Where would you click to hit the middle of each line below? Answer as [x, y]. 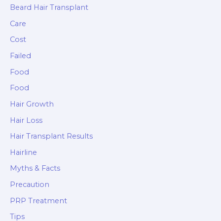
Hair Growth [32, 104]
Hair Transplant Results [51, 136]
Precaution [30, 185]
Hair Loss [26, 120]
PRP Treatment [38, 201]
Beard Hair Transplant [49, 8]
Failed [20, 55]
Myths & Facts [35, 168]
